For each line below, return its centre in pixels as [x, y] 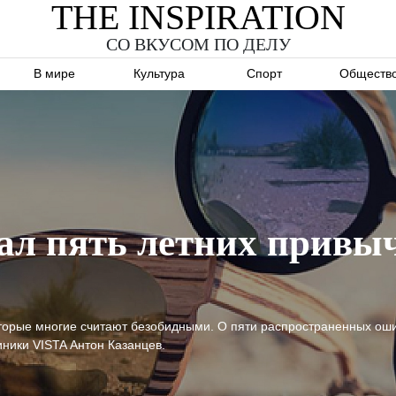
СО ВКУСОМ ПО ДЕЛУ [198, 44]
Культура [159, 73]
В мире [54, 73]
